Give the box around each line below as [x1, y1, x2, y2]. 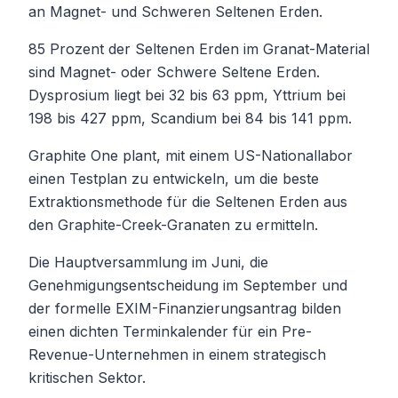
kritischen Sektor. [28, 368, 146, 386]
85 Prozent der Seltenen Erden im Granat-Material [28, 39, 370, 58]
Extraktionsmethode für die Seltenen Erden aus [28, 192, 347, 211]
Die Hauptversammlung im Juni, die [28, 252, 268, 271]
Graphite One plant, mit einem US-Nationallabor [28, 146, 353, 164]
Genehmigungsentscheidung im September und [28, 275, 347, 294]
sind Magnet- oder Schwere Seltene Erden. [28, 62, 320, 81]
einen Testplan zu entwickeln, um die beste [28, 169, 319, 187]
